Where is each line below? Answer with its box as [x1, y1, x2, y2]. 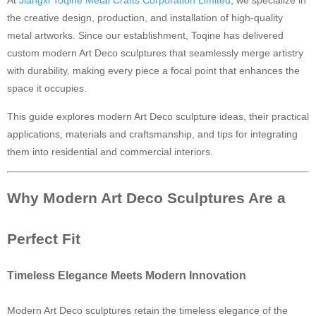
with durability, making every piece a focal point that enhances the [7, 65, 300, 76]
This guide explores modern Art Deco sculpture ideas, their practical [7, 111, 309, 122]
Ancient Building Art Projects [52, 20, 177, 32]
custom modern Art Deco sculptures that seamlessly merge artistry [7, 47, 303, 59]
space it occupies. [7, 83, 87, 94]
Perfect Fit [7, 231, 80, 247]
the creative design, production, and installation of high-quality [7, 12, 283, 23]
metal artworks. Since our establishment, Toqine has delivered [7, 30, 284, 41]
